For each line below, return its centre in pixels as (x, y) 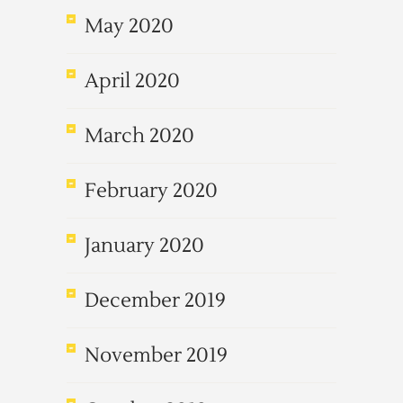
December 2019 (155, 300)
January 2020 (144, 246)
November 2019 (156, 355)
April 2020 (132, 81)
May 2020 (129, 26)
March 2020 (139, 136)
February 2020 (151, 191)
